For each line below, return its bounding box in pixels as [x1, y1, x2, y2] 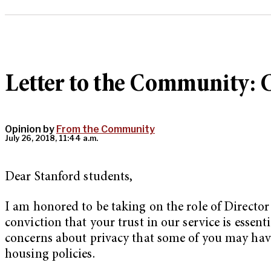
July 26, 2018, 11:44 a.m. [5, 134, 98, 143]
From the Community [56, 123, 155, 135]
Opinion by [5, 123, 56, 135]
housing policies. [5, 248, 95, 261]
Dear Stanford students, [5, 171, 133, 184]
